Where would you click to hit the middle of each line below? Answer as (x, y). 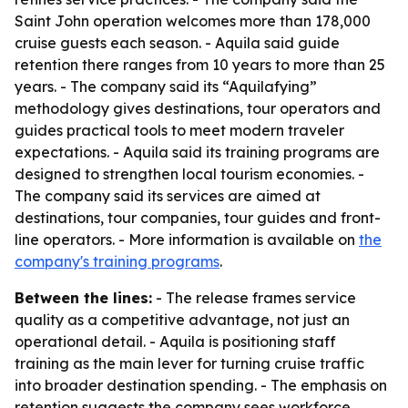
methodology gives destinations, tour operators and (198, 108)
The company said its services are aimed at (168, 196)
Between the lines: (83, 298)
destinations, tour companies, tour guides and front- (198, 218)
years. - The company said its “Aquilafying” (166, 87)
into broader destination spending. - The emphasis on (201, 385)
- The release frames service (254, 298)
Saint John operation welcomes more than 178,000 (193, 21)
